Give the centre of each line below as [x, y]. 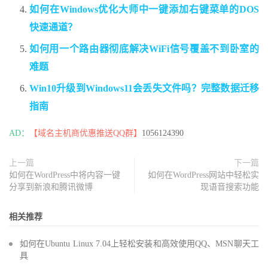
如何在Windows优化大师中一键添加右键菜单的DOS [144, 10]
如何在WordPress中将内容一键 [65, 175]
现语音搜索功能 [230, 187]
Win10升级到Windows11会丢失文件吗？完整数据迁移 [144, 89]
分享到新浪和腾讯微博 [51, 187]
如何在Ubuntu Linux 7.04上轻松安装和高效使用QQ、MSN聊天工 [139, 244]
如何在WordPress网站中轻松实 [203, 175]
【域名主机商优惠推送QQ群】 [86, 133]
